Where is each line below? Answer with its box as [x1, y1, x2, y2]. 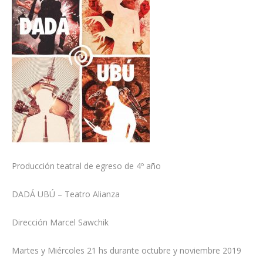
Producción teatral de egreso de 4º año [11, 160, 161, 172]
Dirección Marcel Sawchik [11, 217, 109, 228]
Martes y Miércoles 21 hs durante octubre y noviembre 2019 [11, 245, 241, 257]
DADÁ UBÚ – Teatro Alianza [11, 188, 120, 200]
